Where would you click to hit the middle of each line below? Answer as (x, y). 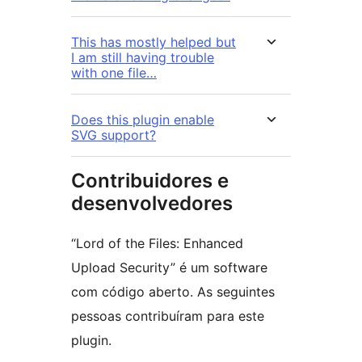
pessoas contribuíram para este (168, 316)
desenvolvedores (152, 204)
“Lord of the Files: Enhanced (157, 244)
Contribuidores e (150, 181)
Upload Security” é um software (169, 268)
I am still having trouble (143, 58)
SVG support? (114, 135)
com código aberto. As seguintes (173, 292)
